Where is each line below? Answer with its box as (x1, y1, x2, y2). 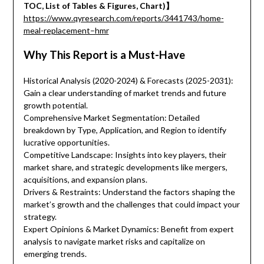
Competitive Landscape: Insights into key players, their (23, 150, 226, 160)
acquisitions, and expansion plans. (23, 174, 147, 185)
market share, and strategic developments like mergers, (23, 162, 227, 173)
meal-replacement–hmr (23, 25, 109, 36)
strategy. (23, 212, 57, 222)
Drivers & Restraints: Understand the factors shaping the (23, 187, 235, 197)
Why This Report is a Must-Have (23, 48, 185, 62)
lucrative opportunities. (23, 137, 110, 148)
